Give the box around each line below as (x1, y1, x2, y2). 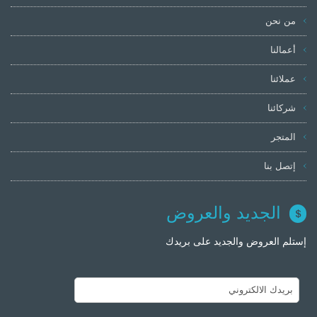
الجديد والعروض (166, 202, 281, 222)
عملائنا (270, 73, 296, 84)
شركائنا (267, 102, 296, 113)
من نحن (265, 15, 296, 26)
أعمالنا (270, 44, 296, 55)
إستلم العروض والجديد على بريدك (166, 235, 306, 247)
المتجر (271, 131, 296, 142)
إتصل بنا (264, 160, 296, 171)
